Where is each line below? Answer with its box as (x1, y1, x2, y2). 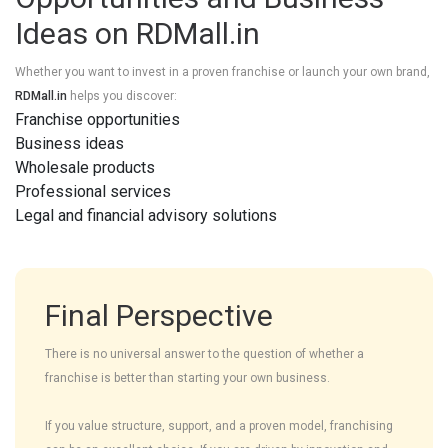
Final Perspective (45, 297, 273, 333)
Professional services (15, 181, 171, 201)
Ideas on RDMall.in (15, 15, 260, 51)
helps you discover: (67, 88, 177, 103)
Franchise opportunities (15, 109, 180, 129)
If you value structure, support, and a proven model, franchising (45, 418, 393, 433)
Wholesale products (15, 157, 155, 177)
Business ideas (15, 133, 124, 153)
